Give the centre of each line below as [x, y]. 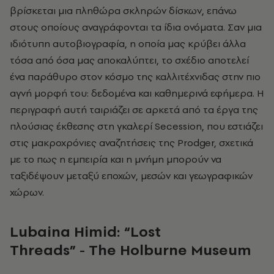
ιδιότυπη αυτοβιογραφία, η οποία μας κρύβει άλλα [128, 43]
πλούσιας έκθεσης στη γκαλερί [82, 126]
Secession [178, 126]
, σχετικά [234, 142]
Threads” [43, 250]
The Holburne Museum [170, 250]
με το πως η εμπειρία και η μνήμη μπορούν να [116, 159]
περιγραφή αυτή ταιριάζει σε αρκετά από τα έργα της [134, 109]
